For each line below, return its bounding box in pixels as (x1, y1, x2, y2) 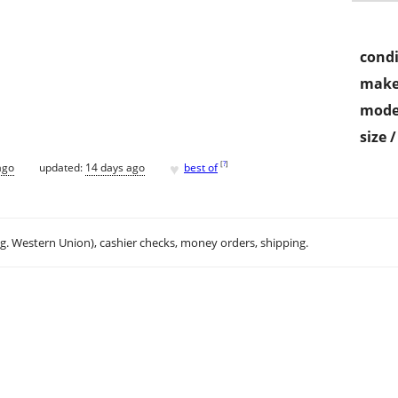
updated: (39, 159, 85, 175)
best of (184, 159, 218, 175)
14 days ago (85, 159, 145, 175)
